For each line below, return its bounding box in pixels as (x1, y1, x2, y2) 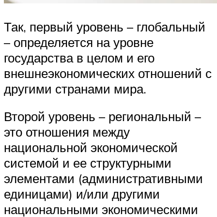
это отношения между (4, 124, 130, 140)
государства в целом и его (4, 49, 155, 65)
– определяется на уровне (4, 34, 154, 50)
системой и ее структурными (4, 155, 171, 171)
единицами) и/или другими (4, 186, 160, 202)
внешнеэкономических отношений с (4, 65, 212, 81)
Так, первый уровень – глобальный (4, 18, 205, 34)
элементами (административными (4, 170, 203, 186)
